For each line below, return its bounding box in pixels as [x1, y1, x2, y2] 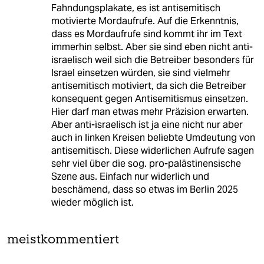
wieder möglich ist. [51, 196, 134, 209]
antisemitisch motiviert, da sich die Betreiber [51, 79, 246, 92]
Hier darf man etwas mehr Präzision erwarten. [51, 105, 249, 118]
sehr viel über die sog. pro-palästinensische [51, 157, 241, 170]
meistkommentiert [7, 233, 119, 246]
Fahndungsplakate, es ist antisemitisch [51, 1, 220, 14]
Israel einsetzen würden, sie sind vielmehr [51, 66, 230, 79]
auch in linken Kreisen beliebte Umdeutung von [51, 131, 255, 144]
